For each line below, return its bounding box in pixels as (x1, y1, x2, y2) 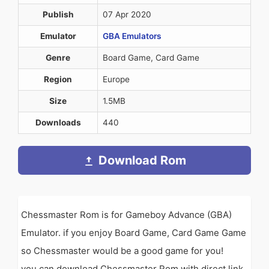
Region (44, 74, 72, 85)
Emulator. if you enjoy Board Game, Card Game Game (21, 227, 246, 239)
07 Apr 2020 (103, 10, 151, 20)
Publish (42, 10, 74, 20)
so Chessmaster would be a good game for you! (21, 245, 223, 257)
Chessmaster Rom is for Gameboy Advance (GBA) (21, 209, 232, 221)
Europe (103, 74, 130, 85)
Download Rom (98, 153, 186, 168)
